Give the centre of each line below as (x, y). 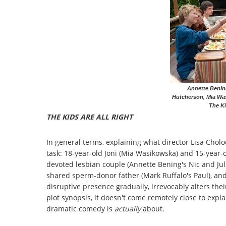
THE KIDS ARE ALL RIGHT (90, 117)
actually (129, 208)
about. (154, 208)
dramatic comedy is (80, 208)
